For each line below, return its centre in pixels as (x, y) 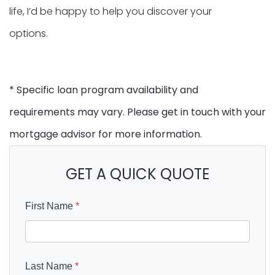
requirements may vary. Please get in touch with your (137, 112)
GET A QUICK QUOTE (137, 174)
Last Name (50, 266)
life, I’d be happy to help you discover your (110, 11)
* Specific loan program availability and (104, 90)
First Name (50, 206)
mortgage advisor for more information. (106, 134)
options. (29, 33)
